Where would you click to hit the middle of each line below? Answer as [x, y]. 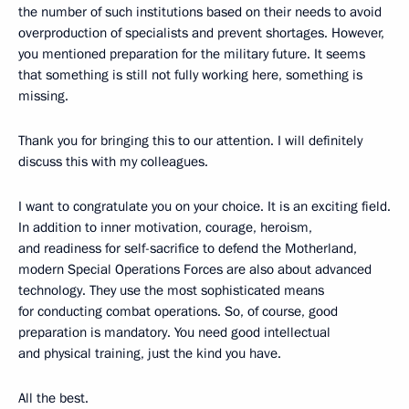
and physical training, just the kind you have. [150, 353]
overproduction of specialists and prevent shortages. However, [201, 32]
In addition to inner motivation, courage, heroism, [165, 227]
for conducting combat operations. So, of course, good [178, 311]
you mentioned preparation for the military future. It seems [192, 53]
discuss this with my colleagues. [113, 161]
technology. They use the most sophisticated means [171, 290]
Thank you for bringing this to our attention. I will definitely [190, 140]
